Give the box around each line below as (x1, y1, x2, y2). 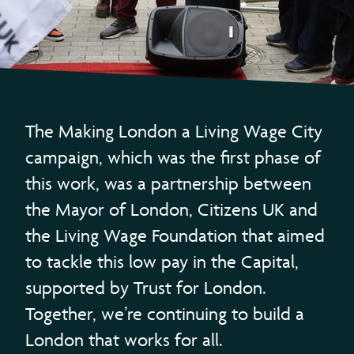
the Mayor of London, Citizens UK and (25, 198, 318, 220)
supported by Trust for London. (25, 277, 266, 299)
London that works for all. (25, 329, 223, 351)
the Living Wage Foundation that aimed (25, 224, 325, 247)
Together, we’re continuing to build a (25, 303, 304, 325)
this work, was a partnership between (25, 172, 311, 194)
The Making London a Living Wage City (25, 120, 322, 142)
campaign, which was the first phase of (25, 146, 321, 168)
